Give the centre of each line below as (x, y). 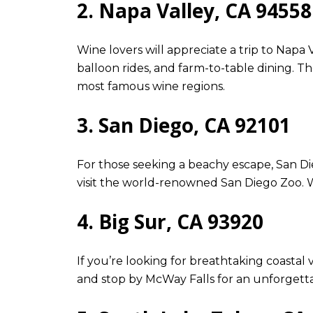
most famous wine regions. (151, 86)
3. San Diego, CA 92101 (184, 125)
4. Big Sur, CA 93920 (170, 222)
